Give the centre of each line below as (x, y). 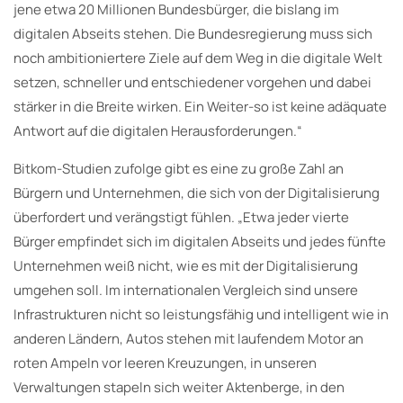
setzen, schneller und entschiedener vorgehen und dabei (193, 82)
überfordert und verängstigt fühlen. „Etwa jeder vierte (181, 217)
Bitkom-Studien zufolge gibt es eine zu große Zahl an (179, 168)
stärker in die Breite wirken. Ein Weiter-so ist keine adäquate (200, 106)
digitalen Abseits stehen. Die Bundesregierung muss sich (193, 33)
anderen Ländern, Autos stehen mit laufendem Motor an (188, 338)
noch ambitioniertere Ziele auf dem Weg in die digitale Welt (198, 58)
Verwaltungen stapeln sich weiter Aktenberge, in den (179, 387)
